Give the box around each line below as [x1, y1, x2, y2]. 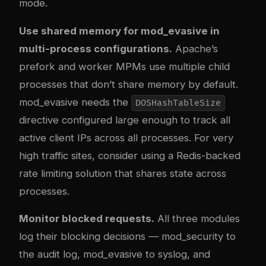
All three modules [154, 213, 240, 225]
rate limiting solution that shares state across [19, 167, 226, 179]
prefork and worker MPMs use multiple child [19, 60, 230, 72]
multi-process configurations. [19, 42, 172, 55]
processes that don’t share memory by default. [19, 78, 238, 90]
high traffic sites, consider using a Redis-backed [19, 149, 240, 161]
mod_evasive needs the [19, 96, 131, 108]
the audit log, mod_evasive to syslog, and [19, 248, 210, 261]
